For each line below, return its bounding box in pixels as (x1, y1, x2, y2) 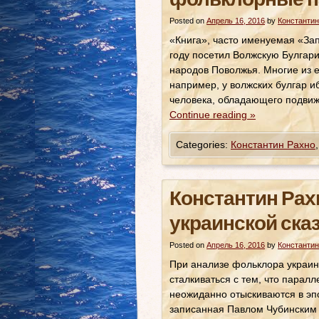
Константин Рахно (231, 139, 315, 150)
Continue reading (169, 109, 250, 120)
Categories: (176, 139, 231, 150)
